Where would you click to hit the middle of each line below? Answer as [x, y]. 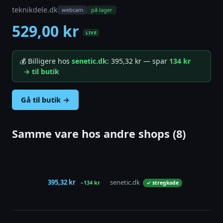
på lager [102, 9]
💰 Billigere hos [46, 61]
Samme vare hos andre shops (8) [99, 134]
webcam [72, 9]
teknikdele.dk [35, 9]
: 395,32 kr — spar [138, 61]
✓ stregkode [163, 183]
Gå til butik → [45, 99]
